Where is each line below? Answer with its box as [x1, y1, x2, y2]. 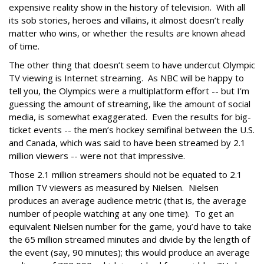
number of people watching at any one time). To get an [9, 207, 234, 219]
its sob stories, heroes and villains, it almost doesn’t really [9, 14, 244, 26]
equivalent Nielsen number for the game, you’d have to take [9, 220, 252, 232]
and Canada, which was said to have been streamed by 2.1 [9, 137, 246, 148]
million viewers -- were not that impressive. [9, 150, 187, 161]
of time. [9, 40, 39, 52]
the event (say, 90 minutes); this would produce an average [9, 246, 250, 258]
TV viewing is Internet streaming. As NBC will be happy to [9, 72, 244, 84]
